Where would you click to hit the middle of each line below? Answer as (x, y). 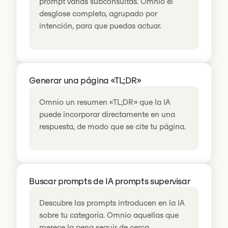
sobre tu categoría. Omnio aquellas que (109, 215)
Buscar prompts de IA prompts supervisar (110, 181)
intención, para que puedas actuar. (101, 25)
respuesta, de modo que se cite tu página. (113, 126)
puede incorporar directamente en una (107, 114)
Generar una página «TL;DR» (85, 80)
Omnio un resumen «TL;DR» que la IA (105, 102)
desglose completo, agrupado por (98, 13)
